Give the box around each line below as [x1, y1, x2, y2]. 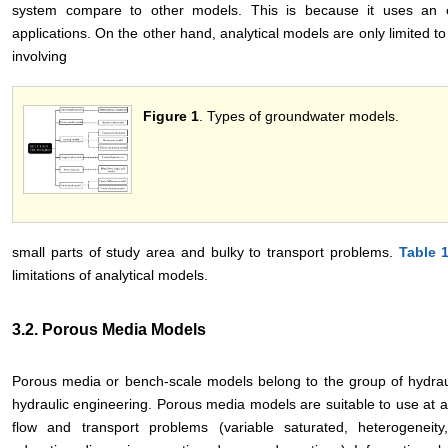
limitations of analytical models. [12, 266, 208, 283]
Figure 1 [143, 107, 199, 124]
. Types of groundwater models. [199, 107, 399, 124]
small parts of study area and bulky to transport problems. [12, 243, 399, 260]
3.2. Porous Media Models [12, 320, 206, 338]
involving [12, 47, 67, 64]
